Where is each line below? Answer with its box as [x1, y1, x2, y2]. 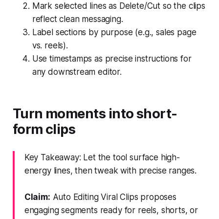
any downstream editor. [32, 66, 122, 77]
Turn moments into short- [12, 105, 177, 122]
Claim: [24, 192, 50, 202]
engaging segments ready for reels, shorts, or [24, 205, 198, 215]
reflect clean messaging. [32, 14, 123, 24]
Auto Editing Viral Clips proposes [50, 192, 176, 202]
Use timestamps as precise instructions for [32, 53, 192, 64]
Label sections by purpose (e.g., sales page [32, 27, 197, 37]
